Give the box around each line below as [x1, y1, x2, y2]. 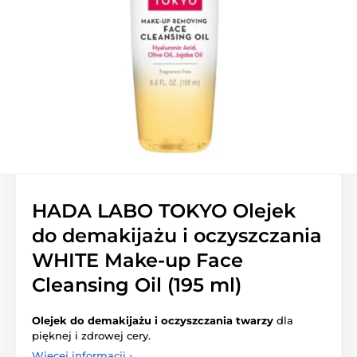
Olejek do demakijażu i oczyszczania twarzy [32, 314, 273, 327]
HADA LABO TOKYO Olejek [32, 199, 296, 222]
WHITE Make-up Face [32, 249, 243, 272]
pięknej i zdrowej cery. [32, 329, 151, 342]
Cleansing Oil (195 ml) [32, 273, 241, 296]
